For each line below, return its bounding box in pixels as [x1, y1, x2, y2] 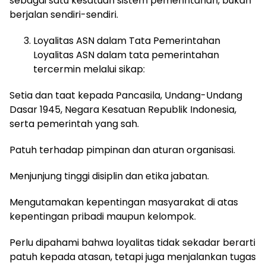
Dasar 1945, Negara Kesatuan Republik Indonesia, [9, 103, 236, 117]
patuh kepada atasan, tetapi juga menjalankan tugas [9, 250, 256, 264]
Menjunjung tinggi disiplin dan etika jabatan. [9, 169, 209, 183]
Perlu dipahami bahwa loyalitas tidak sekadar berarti [9, 236, 255, 250]
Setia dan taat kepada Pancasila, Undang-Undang [9, 88, 242, 103]
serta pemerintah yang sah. [9, 117, 139, 131]
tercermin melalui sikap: [33, 62, 145, 77]
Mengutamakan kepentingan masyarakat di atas [9, 195, 238, 210]
